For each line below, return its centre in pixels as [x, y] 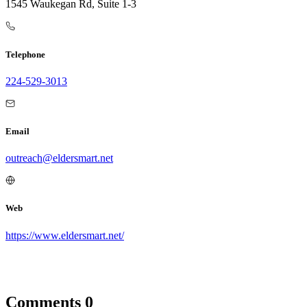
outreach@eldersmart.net [59, 158]
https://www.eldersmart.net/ [65, 235]
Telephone [25, 54]
